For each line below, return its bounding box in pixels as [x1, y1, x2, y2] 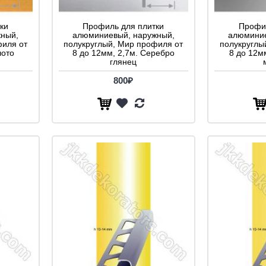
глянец [110, 56, 137, 66]
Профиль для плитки [83, 21, 164, 31]
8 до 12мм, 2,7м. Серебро [72, 47, 175, 58]
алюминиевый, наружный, [72, 30, 175, 40]
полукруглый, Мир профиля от [64, 39, 183, 49]
